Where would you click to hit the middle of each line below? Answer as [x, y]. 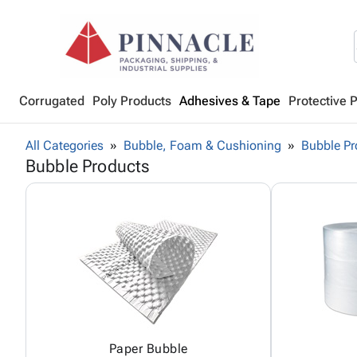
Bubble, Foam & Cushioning [202, 145]
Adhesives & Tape [230, 101]
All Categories [65, 145]
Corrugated [52, 101]
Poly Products [132, 101]
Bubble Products [88, 166]
